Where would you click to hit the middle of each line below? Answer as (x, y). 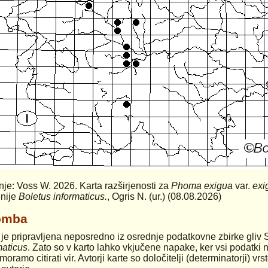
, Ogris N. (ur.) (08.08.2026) (164, 197)
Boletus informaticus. (63, 197)
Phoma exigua (202, 186)
